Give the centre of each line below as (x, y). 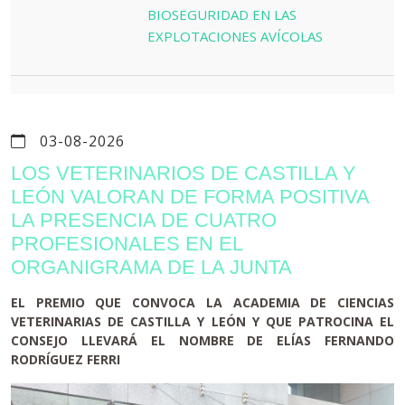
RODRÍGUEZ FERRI (66, 359)
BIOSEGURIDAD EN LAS (222, 14)
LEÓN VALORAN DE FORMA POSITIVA (190, 196)
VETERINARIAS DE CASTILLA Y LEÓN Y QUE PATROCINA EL (202, 321)
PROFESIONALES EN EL (127, 243)
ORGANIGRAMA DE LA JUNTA (151, 267)
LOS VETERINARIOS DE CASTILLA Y (184, 173)
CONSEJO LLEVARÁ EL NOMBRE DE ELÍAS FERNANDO (202, 340)
